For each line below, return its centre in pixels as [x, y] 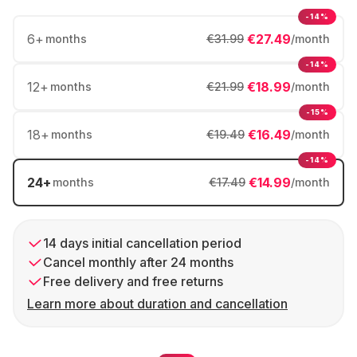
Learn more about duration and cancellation [157, 304]
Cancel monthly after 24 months [138, 262]
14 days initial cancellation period [142, 243]
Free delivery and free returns [133, 281]
